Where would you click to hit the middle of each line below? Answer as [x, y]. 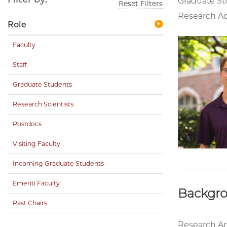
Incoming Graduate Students [58, 163]
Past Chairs [30, 203]
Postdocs [27, 124]
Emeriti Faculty [36, 183]
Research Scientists [43, 104]
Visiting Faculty [36, 143]
